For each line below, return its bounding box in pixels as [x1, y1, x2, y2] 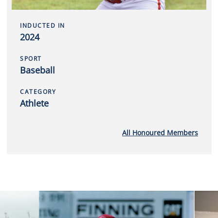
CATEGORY [20, 88, 56, 96]
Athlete [20, 97, 49, 109]
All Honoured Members [122, 128, 198, 137]
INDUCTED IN [20, 21, 65, 30]
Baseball [20, 64, 55, 76]
